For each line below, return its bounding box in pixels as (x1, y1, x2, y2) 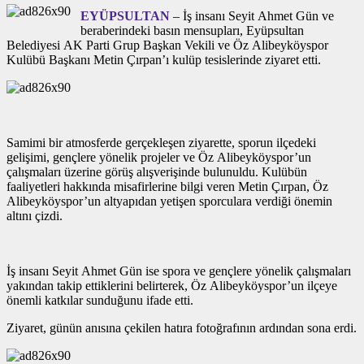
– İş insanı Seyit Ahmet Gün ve (170, 8, 334, 23)
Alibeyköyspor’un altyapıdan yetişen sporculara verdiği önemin (6, 193, 332, 208)
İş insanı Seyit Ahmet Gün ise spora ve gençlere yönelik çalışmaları (6, 263, 351, 278)
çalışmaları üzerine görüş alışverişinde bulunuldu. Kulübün (6, 164, 307, 179)
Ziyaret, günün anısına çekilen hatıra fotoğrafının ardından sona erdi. (6, 320, 357, 335)
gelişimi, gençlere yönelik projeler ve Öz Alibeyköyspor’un (6, 149, 311, 164)
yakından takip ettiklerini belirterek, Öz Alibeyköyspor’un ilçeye (6, 278, 337, 292)
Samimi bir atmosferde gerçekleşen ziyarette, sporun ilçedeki (6, 135, 316, 149)
